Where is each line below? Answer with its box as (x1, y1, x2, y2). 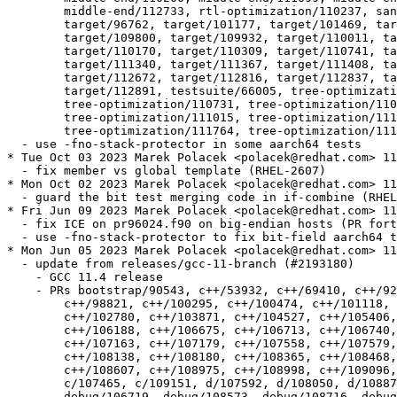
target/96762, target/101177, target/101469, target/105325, (7, 18, 21, 32)
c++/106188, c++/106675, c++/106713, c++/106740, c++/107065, (7, 323, 21, 338)
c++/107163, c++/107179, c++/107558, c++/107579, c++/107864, (7, 337, 21, 351)
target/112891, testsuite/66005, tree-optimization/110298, (7, 84, 21, 98)
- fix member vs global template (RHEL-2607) (7, 164, 326, 178)
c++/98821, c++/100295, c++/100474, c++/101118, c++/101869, (7, 297, 21, 311)
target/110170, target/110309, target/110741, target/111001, (7, 44, 21, 58)
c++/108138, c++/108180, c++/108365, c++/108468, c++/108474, (7, 350, 21, 364)
